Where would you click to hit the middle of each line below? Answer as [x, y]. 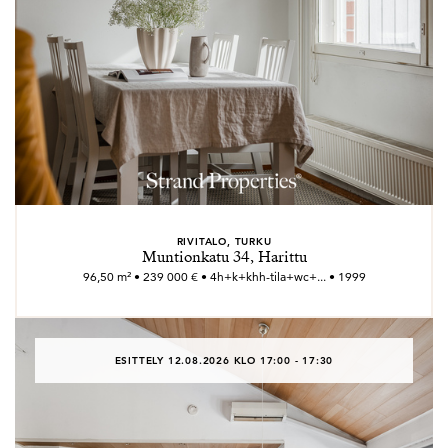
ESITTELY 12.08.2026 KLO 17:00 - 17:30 [224, 360]
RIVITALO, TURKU [224, 241]
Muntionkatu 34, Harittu [224, 257]
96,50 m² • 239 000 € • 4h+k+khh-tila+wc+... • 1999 [224, 276]
